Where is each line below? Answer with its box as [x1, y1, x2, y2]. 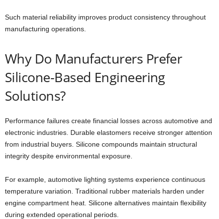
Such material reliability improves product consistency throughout [5, 13, 206, 21]
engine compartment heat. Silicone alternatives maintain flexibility [5, 198, 206, 207]
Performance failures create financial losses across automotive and [5, 116, 212, 125]
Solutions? [5, 86, 66, 105]
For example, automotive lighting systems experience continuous [5, 175, 205, 183]
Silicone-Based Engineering [5, 67, 165, 86]
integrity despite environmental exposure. [5, 152, 132, 160]
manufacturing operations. [5, 24, 86, 33]
